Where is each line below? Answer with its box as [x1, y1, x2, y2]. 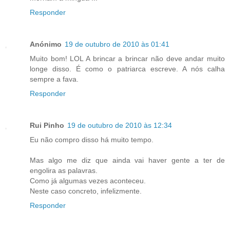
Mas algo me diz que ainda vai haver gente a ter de [30, 156, 225, 164]
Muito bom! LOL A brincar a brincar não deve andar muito [30, 54, 225, 63]
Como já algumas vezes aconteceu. [30, 176, 146, 185]
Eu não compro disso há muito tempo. [30, 135, 154, 144]
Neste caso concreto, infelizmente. [30, 186, 142, 195]
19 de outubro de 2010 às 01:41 [65, 40, 169, 48]
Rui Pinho [30, 121, 64, 129]
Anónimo [30, 40, 62, 48]
